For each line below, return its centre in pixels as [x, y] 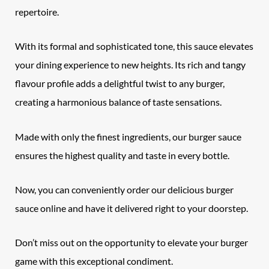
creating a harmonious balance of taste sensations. [119, 102]
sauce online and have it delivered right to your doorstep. [132, 208]
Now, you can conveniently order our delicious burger [125, 189]
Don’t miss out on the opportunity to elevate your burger [132, 243]
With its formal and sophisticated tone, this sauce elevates [134, 46]
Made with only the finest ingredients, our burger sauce [128, 136]
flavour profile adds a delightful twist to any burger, [120, 83]
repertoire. [37, 12]
